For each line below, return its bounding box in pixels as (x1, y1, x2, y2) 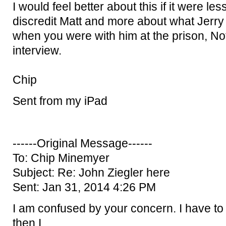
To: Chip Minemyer (13, 152, 109, 165)
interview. (13, 44, 62, 58)
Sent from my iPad (13, 95, 107, 108)
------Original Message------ (13, 137, 152, 150)
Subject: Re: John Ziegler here (13, 166, 170, 180)
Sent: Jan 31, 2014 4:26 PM (13, 181, 156, 194)
